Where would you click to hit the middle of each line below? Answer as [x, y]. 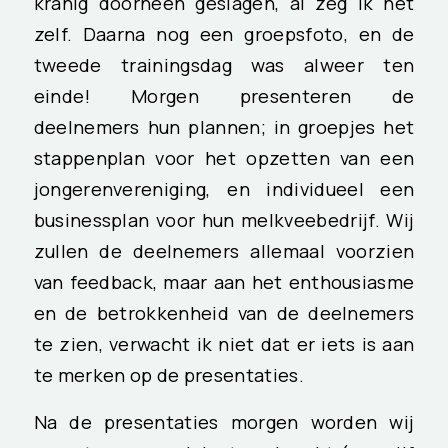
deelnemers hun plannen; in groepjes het [224, 127]
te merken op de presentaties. [168, 375]
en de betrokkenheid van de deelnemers [224, 313]
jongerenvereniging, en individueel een [224, 189]
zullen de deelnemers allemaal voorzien [224, 251]
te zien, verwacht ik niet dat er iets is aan [224, 344]
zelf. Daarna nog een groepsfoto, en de [224, 34]
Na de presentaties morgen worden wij [224, 421]
